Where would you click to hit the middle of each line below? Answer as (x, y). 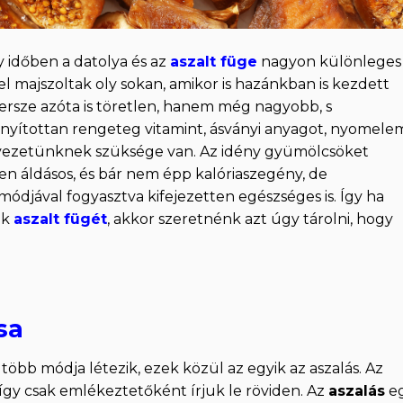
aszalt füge (214, 62)
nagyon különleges (329, 62)
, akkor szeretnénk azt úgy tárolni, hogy (250, 219)
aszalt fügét (60, 219)
